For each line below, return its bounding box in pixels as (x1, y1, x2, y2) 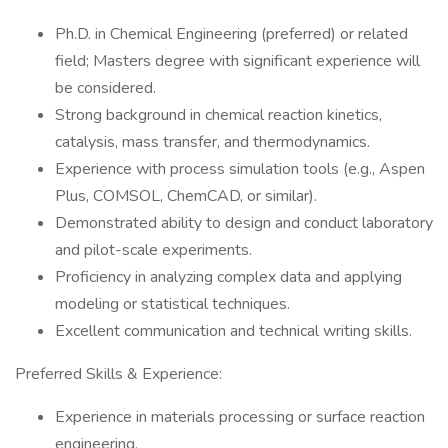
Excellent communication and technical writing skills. (55, 320, 412, 342)
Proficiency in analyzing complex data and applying (55, 266, 402, 288)
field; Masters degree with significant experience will (55, 50, 420, 72)
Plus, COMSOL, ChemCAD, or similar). (55, 185, 317, 207)
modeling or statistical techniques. (55, 293, 290, 315)
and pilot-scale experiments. (55, 239, 252, 261)
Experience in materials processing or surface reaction (55, 406, 425, 428)
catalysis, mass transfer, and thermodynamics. (55, 131, 370, 153)
